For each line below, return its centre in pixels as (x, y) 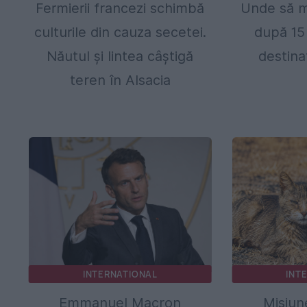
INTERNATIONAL (120, 274)
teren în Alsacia (120, 80)
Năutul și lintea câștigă (120, 56)
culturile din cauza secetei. (120, 32)
